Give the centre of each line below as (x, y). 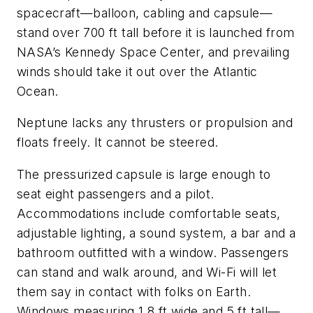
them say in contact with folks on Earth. (134, 291)
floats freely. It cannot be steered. (118, 143)
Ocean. (38, 91)
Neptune (43, 123)
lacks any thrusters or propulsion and (181, 123)
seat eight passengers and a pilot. (116, 194)
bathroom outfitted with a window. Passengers (153, 252)
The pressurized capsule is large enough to (144, 174)
